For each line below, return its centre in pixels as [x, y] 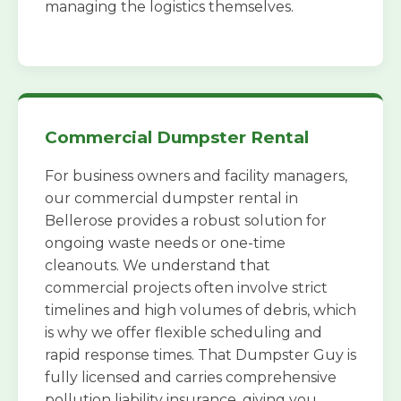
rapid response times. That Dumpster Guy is [200, 355]
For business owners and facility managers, [196, 176]
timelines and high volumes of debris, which [200, 311]
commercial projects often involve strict [186, 288]
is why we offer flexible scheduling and [183, 333]
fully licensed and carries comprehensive [191, 378]
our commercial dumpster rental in [171, 199]
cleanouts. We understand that [158, 266]
